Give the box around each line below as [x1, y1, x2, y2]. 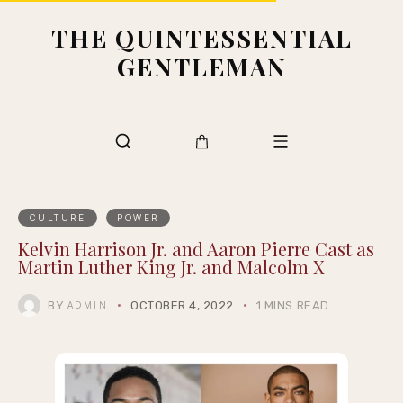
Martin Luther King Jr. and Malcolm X [18, 255, 325, 279]
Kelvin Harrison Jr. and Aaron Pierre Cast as [18, 237, 374, 261]
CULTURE [29, 211, 85, 223]
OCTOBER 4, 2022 [130, 299, 234, 312]
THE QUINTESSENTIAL [50, 22, 353, 54]
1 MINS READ [255, 299, 329, 312]
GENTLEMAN [116, 50, 287, 83]
